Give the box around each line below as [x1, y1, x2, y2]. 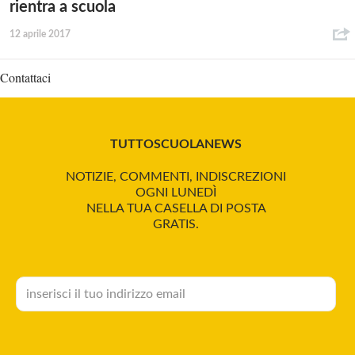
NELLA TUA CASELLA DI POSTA [86, 202, 266, 216]
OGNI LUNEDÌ [136, 186, 216, 200]
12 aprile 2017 [10, 29, 71, 40]
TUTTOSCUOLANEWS [110, 138, 242, 151]
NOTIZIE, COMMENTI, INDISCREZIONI [66, 170, 286, 184]
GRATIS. [153, 218, 199, 231]
